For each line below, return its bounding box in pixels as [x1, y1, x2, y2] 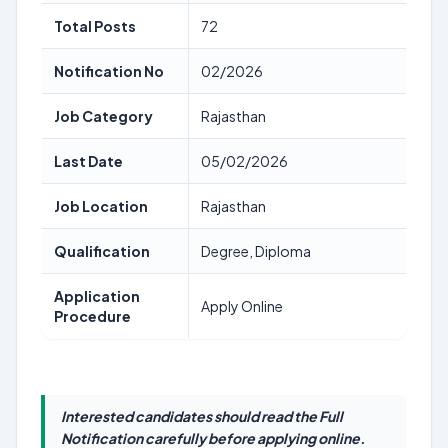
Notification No [54, 62, 164, 80]
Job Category [54, 107, 153, 125]
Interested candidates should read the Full [61, 407, 343, 425]
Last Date [54, 152, 123, 170]
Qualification [54, 242, 150, 260]
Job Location [54, 197, 148, 215]
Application [54, 287, 140, 305]
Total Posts [54, 17, 136, 35]
